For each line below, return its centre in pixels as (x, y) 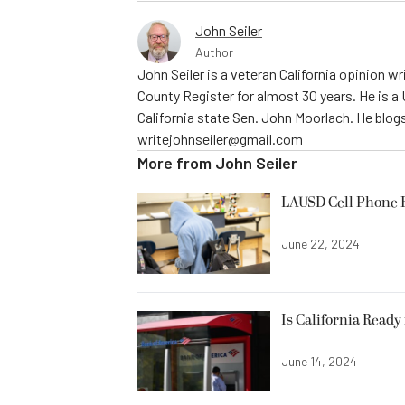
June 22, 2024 (320, 244)
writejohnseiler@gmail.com (220, 139)
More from (176, 163)
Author (214, 52)
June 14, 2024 (319, 361)
